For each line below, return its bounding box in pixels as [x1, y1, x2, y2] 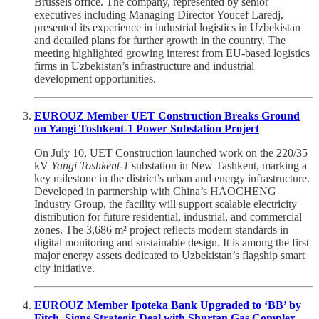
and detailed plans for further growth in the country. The [34, 33, 286, 46]
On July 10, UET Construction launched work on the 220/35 [34, 146, 308, 159]
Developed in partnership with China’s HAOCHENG [34, 184, 276, 197]
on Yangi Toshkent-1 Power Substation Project [34, 122, 259, 135]
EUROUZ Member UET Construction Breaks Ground [34, 109, 300, 122]
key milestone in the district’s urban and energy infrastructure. [34, 172, 310, 184]
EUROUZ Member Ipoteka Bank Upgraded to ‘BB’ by [34, 298, 301, 311]
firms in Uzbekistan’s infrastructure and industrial [34, 59, 254, 72]
